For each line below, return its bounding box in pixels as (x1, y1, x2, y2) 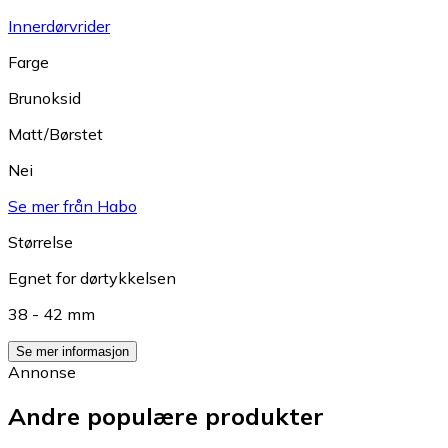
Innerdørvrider (8, 15, 110, 36)
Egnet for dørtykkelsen (8, 267, 176, 288)
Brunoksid (8, 87, 81, 108)
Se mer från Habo (8, 195, 137, 216)
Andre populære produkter (8, 401, 324, 432)
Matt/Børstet (8, 123, 103, 144)
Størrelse (8, 231, 73, 252)
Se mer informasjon (16, 343, 129, 359)
